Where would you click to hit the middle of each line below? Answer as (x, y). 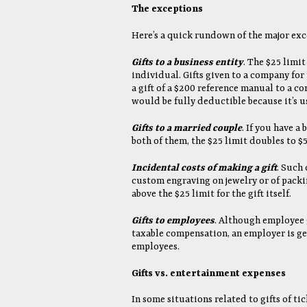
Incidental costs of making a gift (204, 168)
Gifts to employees (173, 221)
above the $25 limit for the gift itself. (211, 194)
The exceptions (167, 9)
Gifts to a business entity (187, 62)
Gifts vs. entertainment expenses (209, 273)
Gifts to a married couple (187, 128)
